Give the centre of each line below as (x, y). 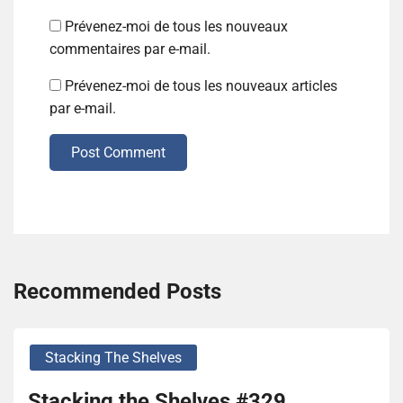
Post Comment (118, 152)
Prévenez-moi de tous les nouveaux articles (201, 85)
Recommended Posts (117, 291)
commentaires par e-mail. (130, 49)
